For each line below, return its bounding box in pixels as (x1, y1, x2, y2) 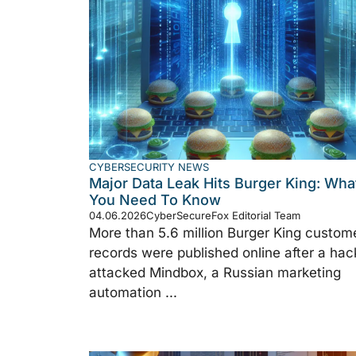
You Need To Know (89, 191, 221, 208)
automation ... (89, 284, 177, 300)
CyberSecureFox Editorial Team (146, 208, 300, 222)
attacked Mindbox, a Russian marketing (89, 264, 341, 281)
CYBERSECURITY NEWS (89, 160, 209, 173)
